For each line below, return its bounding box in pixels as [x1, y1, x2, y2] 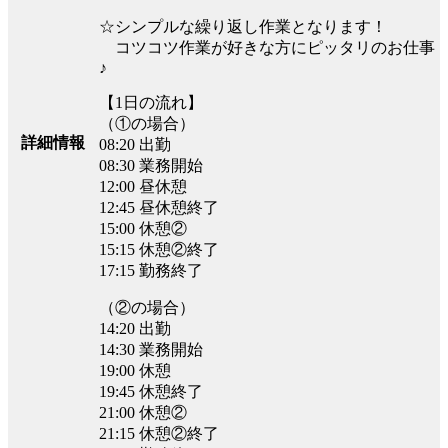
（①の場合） [99, 114, 195, 132]
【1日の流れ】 [99, 93, 203, 111]
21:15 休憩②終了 [99, 424, 219, 442]
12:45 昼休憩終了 [99, 198, 219, 216]
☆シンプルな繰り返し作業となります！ [99, 17, 387, 35]
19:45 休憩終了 [99, 382, 203, 400]
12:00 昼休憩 [99, 177, 187, 195]
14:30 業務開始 [99, 340, 203, 358]
